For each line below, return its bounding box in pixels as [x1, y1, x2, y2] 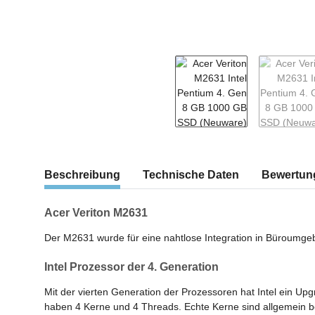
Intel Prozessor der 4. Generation [44, 261, 219, 274]
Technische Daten [143, 169, 239, 181]
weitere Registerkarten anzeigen [44, 162, 188, 174]
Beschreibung [44, 169, 120, 181]
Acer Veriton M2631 [44, 207, 148, 219]
